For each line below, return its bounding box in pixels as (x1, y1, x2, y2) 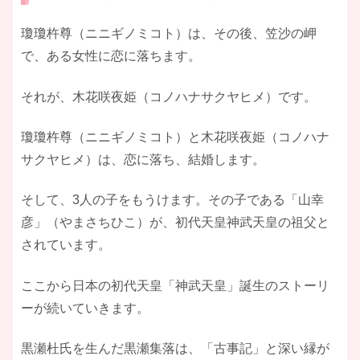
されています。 (21, 238, 111, 252)
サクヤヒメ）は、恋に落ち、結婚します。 (21, 153, 265, 166)
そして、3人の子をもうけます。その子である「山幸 (21, 193, 324, 207)
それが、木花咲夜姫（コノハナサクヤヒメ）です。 (21, 89, 317, 104)
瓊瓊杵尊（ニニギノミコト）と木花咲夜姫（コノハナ (21, 130, 329, 144)
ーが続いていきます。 (21, 301, 149, 315)
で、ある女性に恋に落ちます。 (21, 49, 201, 63)
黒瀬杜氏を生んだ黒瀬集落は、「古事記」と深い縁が (21, 342, 329, 356)
